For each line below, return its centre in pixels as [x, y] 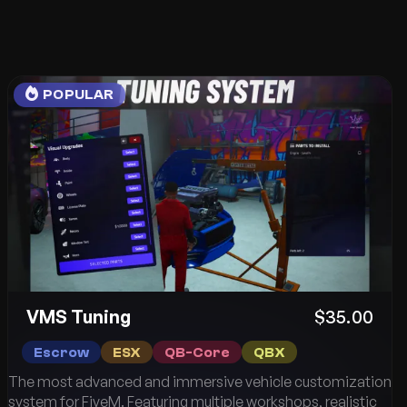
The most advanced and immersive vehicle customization [200, 382]
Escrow [61, 353]
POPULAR [79, 95]
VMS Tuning [79, 317]
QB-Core [197, 353]
